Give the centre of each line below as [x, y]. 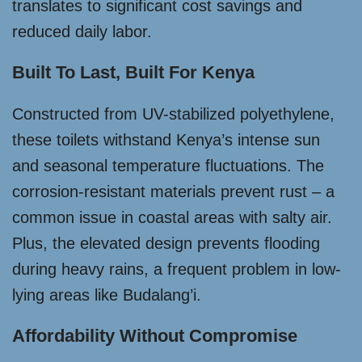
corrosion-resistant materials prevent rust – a [173, 191]
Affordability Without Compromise [155, 335]
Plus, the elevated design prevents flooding [166, 243]
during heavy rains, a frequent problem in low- [177, 269]
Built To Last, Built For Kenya [133, 72]
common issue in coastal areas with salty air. [172, 217]
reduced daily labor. [82, 31]
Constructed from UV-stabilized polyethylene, [173, 114]
